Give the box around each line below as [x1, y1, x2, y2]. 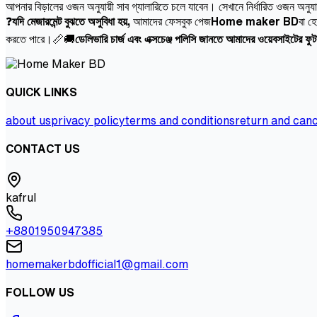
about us [6, 115, 51, 127]
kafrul [6, 191, 36, 203]
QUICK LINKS [6, 86, 77, 98]
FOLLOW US [6, 286, 74, 298]
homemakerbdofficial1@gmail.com [6, 258, 188, 270]
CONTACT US [6, 143, 80, 155]
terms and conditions [125, 115, 235, 127]
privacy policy [51, 115, 125, 127]
